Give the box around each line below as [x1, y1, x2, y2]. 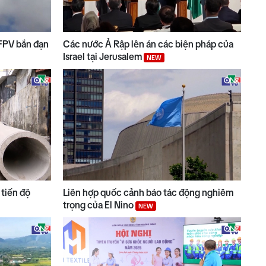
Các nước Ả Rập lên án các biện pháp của [63, 39, 233, 50]
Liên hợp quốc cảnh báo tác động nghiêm [63, 186, 233, 198]
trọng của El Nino [63, 199, 135, 210]
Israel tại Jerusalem [63, 51, 144, 62]
